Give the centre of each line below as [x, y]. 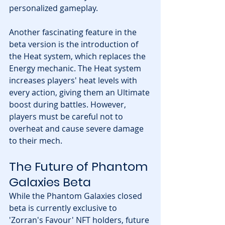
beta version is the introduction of [75, 44]
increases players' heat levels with [74, 80]
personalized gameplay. [53, 8]
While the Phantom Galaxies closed [77, 196]
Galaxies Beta [50, 182]
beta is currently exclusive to [64, 208]
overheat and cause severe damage [77, 128]
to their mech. [36, 140]
